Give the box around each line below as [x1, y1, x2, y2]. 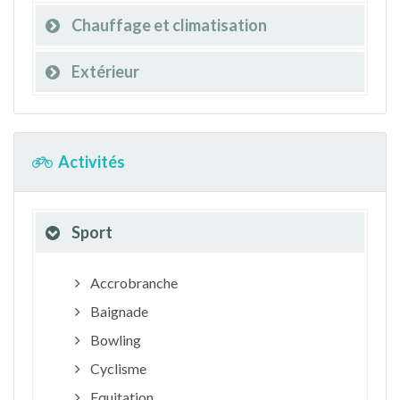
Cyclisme [87, 360, 146, 377]
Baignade [87, 303, 148, 320]
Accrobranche [87, 274, 178, 291]
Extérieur [71, 62, 139, 81]
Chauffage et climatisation [71, 15, 267, 35]
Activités [58, 152, 125, 171]
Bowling [87, 331, 141, 348]
